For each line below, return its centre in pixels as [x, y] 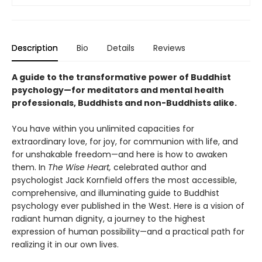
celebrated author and [160, 168]
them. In [30, 168]
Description [35, 48]
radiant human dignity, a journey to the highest [108, 219]
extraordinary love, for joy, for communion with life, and [125, 142]
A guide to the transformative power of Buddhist [121, 77]
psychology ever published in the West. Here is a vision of [128, 206]
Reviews [169, 48]
